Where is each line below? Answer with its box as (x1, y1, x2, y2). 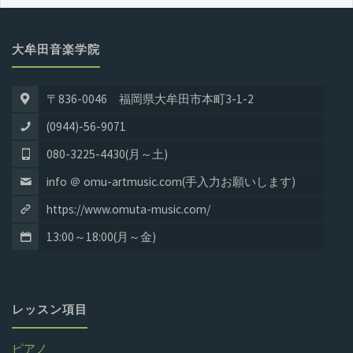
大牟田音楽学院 (12, 40, 101, 58)
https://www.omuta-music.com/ (46, 201, 210, 217)
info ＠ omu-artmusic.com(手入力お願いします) (46, 173, 295, 189)
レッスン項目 (12, 301, 88, 318)
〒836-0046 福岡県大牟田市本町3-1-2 (46, 91, 254, 106)
